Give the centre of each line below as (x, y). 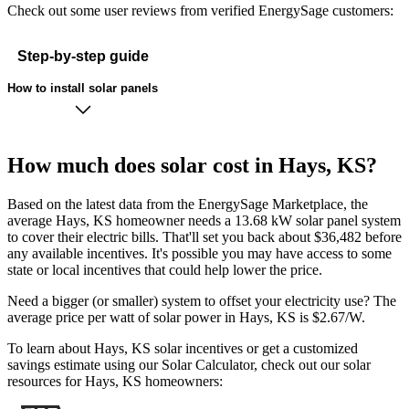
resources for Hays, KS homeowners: (115, 382)
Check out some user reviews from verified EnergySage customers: (200, 11)
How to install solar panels (83, 88)
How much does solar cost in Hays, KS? (192, 166)
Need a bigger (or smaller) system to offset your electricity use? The (202, 301)
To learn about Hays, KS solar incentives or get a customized (183, 349)
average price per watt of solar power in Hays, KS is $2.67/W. (188, 318)
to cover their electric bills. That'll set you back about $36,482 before (204, 237)
